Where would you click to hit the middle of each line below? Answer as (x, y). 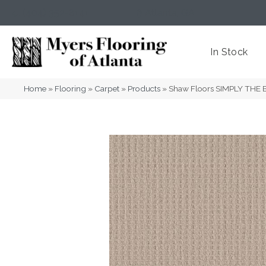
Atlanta (161, 13)
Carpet (107, 88)
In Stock (229, 52)
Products (144, 88)
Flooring (70, 88)
